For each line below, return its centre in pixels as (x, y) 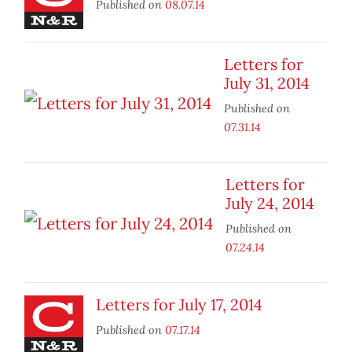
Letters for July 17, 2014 (179, 305)
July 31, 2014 (267, 83)
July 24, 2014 (270, 203)
